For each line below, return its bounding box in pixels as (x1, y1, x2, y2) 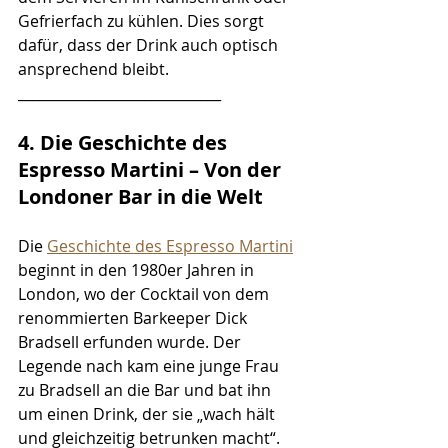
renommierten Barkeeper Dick (18, 306, 251, 329)
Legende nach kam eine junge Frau (18, 354, 283, 377)
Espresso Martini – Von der (18, 155, 286, 183)
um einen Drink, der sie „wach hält (18, 402, 279, 425)
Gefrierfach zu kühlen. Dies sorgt (18, 9, 268, 32)
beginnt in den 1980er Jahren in (18, 258, 258, 281)
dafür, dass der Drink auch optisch (18, 33, 282, 56)
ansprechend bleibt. (18, 57, 169, 80)
